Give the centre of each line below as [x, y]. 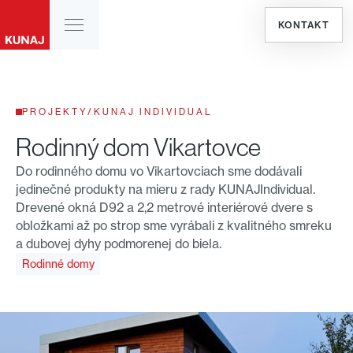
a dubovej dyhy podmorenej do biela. [118, 243]
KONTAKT [303, 24]
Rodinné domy [58, 264]
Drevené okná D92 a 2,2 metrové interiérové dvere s [164, 207]
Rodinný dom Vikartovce [138, 147]
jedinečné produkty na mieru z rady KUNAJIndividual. [165, 189]
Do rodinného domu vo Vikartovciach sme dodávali [158, 171]
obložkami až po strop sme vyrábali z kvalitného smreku [173, 225]
